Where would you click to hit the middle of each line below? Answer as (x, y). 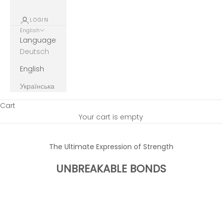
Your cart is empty (111, 117)
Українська (37, 86)
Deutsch (34, 51)
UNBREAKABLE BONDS (111, 168)
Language (38, 40)
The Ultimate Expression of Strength (111, 146)
